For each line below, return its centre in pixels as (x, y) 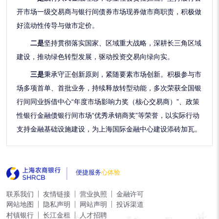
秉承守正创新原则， (75, 75)
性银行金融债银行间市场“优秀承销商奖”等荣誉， (91, 116)
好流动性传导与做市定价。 (58, 25)
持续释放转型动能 (120, 88)
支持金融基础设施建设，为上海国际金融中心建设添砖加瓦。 (109, 129)
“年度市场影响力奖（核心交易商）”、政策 (136, 102)
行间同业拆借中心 (44, 102)
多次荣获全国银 (178, 88)
